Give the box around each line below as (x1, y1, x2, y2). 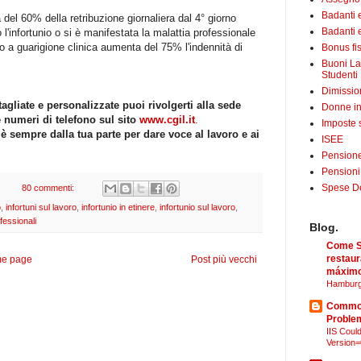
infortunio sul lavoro (160, 202, 235, 213)
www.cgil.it (139, 113, 195, 126)
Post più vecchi (191, 254, 257, 266)
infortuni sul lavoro (6, 202, 77, 213)
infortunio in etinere (81, 202, 155, 213)
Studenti (322, 69, 358, 81)
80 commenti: (22, 182, 77, 193)
